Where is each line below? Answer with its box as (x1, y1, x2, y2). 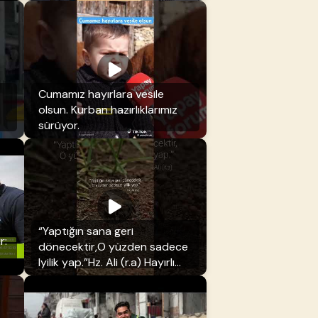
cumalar (38, 270, 79, 286)
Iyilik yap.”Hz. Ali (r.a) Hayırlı (38, 255, 175, 270)
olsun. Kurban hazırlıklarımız (38, 102, 177, 118)
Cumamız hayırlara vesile (38, 87, 164, 102)
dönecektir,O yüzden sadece (38, 239, 188, 255)
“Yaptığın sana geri (38, 224, 133, 239)
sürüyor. (38, 118, 79, 133)
